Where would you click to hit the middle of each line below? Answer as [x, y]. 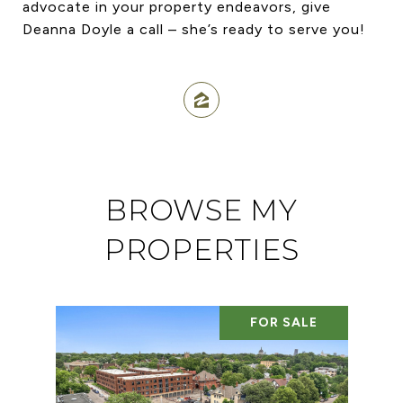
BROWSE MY [201, 210]
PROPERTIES [201, 249]
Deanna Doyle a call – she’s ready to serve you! [196, 29]
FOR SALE [283, 322]
